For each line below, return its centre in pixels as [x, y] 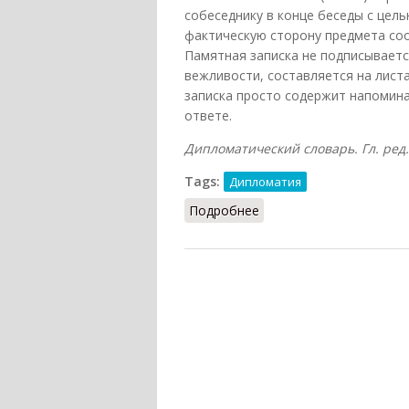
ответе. [208, 116]
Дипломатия [265, 182]
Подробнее [224, 211]
